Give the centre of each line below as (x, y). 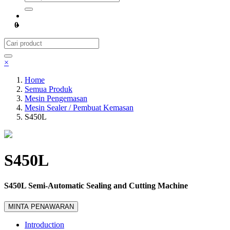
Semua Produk (49, 89)
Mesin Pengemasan (56, 98)
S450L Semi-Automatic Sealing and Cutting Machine (96, 185)
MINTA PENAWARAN (41, 207)
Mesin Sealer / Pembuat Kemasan (79, 108)
